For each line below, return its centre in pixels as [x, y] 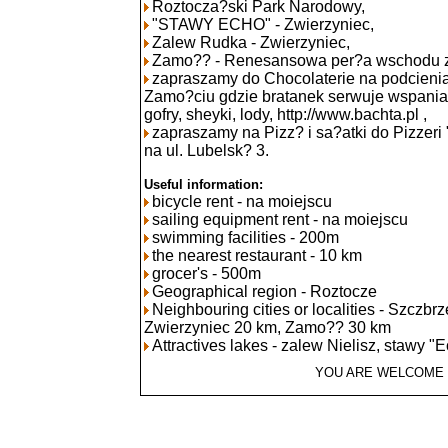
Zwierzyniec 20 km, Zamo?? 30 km [267, 327]
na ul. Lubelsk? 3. [206, 150]
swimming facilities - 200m [245, 237]
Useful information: [203, 184]
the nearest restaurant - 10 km [257, 255]
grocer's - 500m [206, 273]
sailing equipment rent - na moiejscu [280, 219]
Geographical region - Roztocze [264, 291]
